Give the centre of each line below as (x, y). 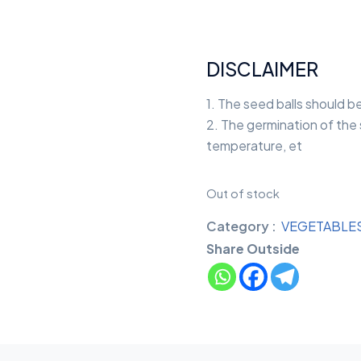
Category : (241, 226)
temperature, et (254, 146)
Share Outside (253, 249)
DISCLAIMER (262, 69)
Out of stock (243, 194)
